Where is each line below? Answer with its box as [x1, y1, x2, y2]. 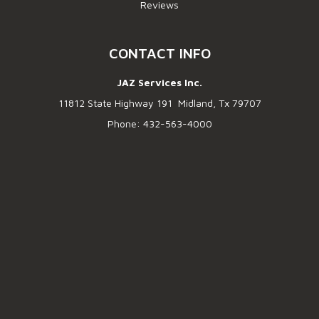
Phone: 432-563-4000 [107, 117, 212, 130]
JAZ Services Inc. [117, 75, 202, 88]
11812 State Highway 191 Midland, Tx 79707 [58, 96, 261, 109]
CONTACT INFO [108, 44, 211, 61]
